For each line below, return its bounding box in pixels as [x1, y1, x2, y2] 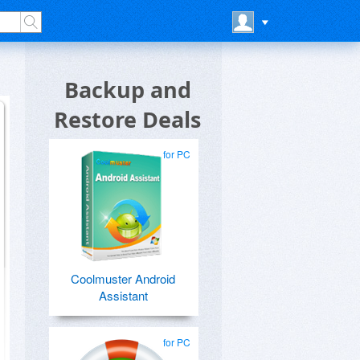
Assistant [98, 287, 148, 304]
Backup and [63, 75, 191, 104]
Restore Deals [54, 104, 201, 134]
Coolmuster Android [71, 270, 175, 287]
